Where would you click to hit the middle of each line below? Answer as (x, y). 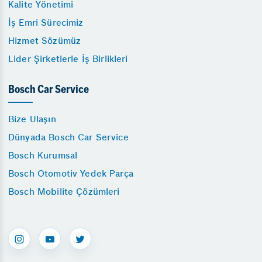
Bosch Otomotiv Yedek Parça (71, 174)
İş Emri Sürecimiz (46, 23)
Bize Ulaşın (32, 119)
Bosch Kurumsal (43, 156)
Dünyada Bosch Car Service (68, 137)
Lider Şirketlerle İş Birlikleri (68, 59)
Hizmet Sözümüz (45, 41)
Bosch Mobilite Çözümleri (64, 192)
